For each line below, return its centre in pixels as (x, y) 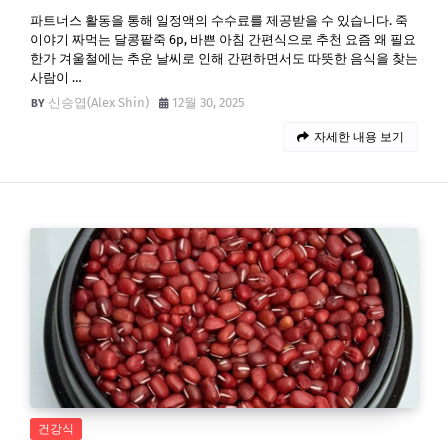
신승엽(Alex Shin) (98, 102)
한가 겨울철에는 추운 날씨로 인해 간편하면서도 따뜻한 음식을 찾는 (224, 58)
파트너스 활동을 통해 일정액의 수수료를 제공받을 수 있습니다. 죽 (219, 20)
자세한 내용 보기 (359, 137)
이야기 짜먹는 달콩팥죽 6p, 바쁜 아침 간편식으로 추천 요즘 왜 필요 (223, 39)
